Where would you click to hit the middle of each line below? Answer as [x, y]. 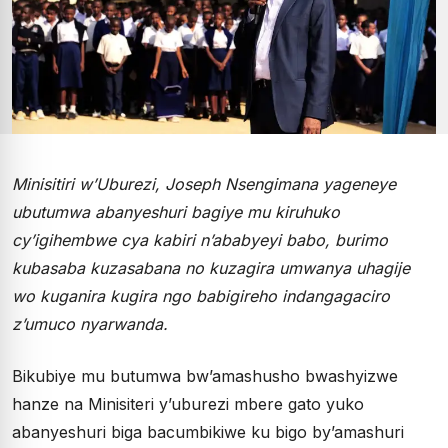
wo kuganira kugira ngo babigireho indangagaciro [201, 295]
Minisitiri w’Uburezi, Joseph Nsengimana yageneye [204, 183]
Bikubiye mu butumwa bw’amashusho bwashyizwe [205, 375]
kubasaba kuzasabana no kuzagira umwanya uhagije [211, 267]
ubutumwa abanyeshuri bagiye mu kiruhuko [176, 211]
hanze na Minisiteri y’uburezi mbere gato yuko [188, 403]
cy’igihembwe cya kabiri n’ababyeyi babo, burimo [200, 239]
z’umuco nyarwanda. [90, 323]
